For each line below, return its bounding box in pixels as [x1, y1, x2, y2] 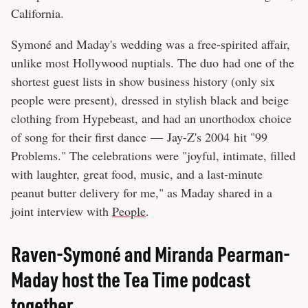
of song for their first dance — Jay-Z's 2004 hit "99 [11, 128, 267, 145]
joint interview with [11, 202, 112, 219]
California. [11, 4, 68, 21]
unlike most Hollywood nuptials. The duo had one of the [11, 54, 294, 71]
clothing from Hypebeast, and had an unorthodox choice [11, 109, 291, 126]
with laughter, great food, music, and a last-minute [11, 165, 263, 182]
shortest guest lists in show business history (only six [11, 72, 275, 89]
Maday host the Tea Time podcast [11, 265, 250, 292]
